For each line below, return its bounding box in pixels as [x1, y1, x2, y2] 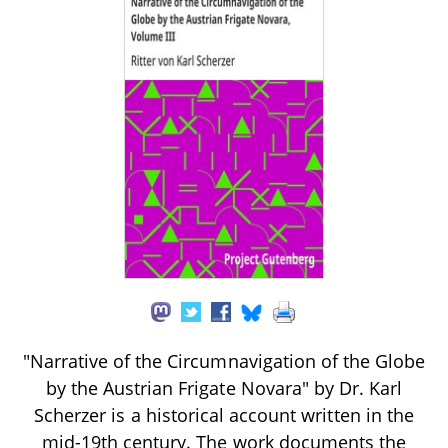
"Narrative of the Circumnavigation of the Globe [22, 348, 426, 373]
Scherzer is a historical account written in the [34, 402, 414, 427]
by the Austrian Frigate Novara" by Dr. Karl [45, 375, 403, 400]
